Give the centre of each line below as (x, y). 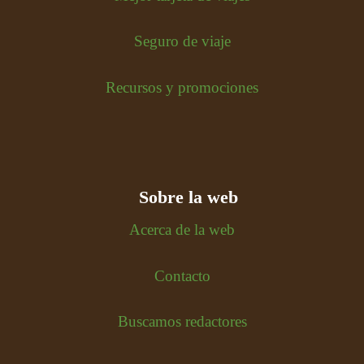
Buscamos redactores (182, 322)
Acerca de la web (182, 230)
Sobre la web (188, 197)
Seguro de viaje (182, 41)
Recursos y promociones (182, 87)
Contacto (182, 275)
